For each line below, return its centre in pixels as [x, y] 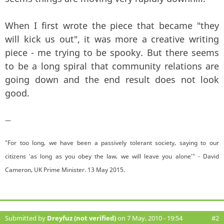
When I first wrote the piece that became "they [112, 25]
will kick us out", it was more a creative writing [112, 39]
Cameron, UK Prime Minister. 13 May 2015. [65, 169]
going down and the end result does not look [112, 79]
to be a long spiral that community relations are [112, 66]
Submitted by [26, 218]
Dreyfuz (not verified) [81, 218]
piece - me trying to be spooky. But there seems [112, 52]
